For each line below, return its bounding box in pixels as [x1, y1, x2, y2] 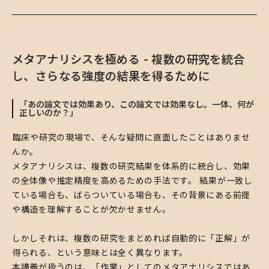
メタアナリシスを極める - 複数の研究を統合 [12, 52, 245, 67]
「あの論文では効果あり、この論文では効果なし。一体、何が [19, 98, 254, 109]
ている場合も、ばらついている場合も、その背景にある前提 [12, 189, 250, 200]
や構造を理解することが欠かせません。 [12, 204, 171, 214]
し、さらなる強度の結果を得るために [12, 68, 210, 83]
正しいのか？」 [19, 107, 78, 118]
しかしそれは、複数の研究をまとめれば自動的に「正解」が [12, 232, 250, 243]
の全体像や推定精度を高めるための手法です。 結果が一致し [12, 175, 253, 186]
